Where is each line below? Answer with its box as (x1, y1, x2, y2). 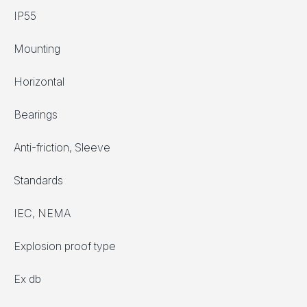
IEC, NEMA (14, 206, 71, 221)
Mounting (14, 42, 60, 56)
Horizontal (14, 75, 64, 89)
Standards (14, 173, 63, 188)
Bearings (14, 108, 58, 122)
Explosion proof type (14, 239, 116, 254)
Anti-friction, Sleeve (14, 140, 110, 155)
